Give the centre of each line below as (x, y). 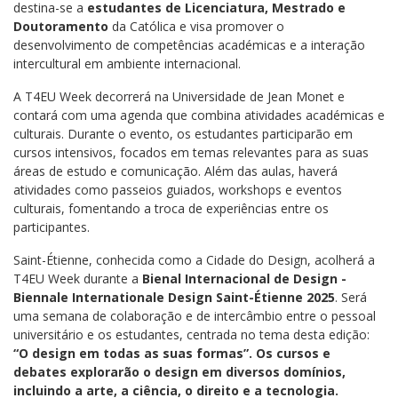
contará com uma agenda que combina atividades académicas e (199, 115)
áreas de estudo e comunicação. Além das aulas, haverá (175, 171)
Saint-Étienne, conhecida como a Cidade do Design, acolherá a (194, 260)
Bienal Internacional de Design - (244, 279)
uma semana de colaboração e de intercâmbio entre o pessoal (195, 316)
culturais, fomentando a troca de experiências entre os (171, 208)
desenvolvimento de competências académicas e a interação (189, 45)
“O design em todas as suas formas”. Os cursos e (172, 353)
